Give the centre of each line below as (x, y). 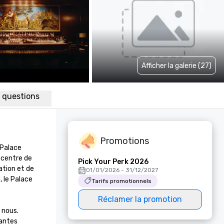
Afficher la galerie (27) (176, 65)
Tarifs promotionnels (122, 181)
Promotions (124, 141)
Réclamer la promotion (140, 199)
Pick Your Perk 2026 (113, 162)
